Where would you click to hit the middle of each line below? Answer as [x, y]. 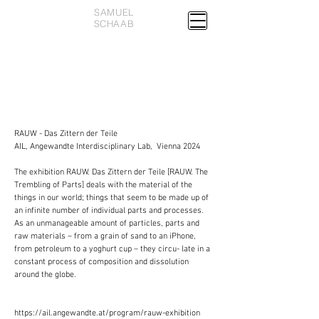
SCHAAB [114, 23]
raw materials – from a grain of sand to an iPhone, [105, 236]
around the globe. [45, 275]
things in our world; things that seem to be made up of [111, 198]
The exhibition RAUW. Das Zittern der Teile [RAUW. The [111, 172]
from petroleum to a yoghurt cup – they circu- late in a [112, 249]
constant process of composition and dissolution [101, 262]
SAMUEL [114, 12]
